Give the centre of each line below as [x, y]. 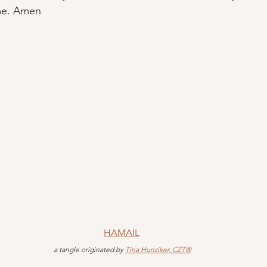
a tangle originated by [89, 250]
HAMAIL [122, 233]
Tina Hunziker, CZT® [158, 250]
